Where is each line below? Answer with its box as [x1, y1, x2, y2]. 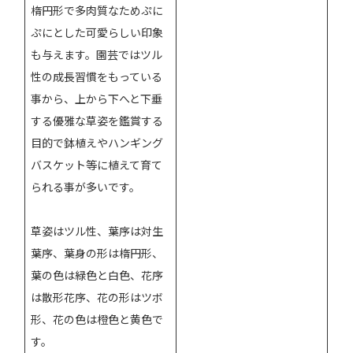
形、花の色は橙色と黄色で [31, 310, 164, 327]
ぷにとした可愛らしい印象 [31, 24, 164, 40]
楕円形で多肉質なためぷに [31, 2, 164, 18]
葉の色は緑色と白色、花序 [31, 266, 164, 283]
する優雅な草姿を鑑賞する [31, 112, 164, 128]
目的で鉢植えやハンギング [31, 134, 164, 150]
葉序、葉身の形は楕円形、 [31, 244, 164, 261]
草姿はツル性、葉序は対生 [31, 222, 164, 239]
